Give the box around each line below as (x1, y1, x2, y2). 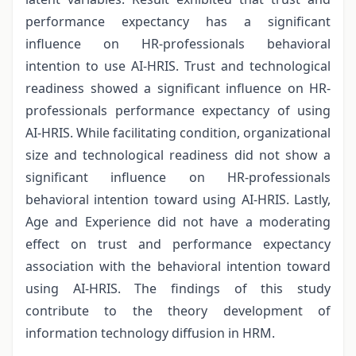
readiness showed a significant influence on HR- (25, 79, 331, 97)
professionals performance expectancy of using (25, 101, 331, 119)
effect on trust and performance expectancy (25, 234, 331, 253)
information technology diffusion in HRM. (25, 323, 275, 342)
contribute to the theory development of (25, 301, 331, 319)
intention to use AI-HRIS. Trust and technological (25, 56, 331, 75)
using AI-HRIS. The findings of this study (25, 279, 331, 297)
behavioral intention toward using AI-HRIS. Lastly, (25, 190, 331, 208)
